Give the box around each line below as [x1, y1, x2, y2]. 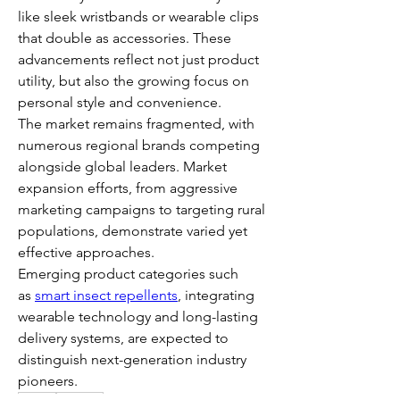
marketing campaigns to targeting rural [18, 201, 265, 218]
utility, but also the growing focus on [18, 72, 249, 89]
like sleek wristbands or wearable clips [18, 8, 259, 25]
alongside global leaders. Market [18, 158, 227, 175]
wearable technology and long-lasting [18, 308, 258, 325]
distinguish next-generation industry [18, 351, 246, 368]
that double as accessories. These [18, 29, 231, 46]
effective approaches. [18, 244, 154, 261]
